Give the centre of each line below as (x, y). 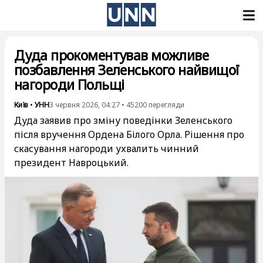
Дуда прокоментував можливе (112, 55)
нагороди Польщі (69, 85)
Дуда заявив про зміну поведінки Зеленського (123, 120)
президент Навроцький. (71, 163)
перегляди (166, 105)
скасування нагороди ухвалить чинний (107, 149)
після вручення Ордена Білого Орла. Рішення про (129, 134)
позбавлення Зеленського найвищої (127, 70)
